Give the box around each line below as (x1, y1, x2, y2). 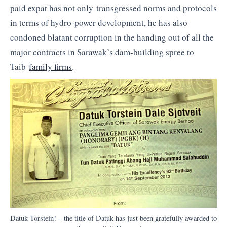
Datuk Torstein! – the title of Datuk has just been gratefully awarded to (10, 213, 217, 223)
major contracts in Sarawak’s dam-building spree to (10, 46, 194, 58)
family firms (29, 61, 72, 73)
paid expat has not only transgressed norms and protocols (10, 2, 217, 14)
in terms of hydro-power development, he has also (10, 17, 187, 29)
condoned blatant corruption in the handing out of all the (10, 31, 214, 44)
